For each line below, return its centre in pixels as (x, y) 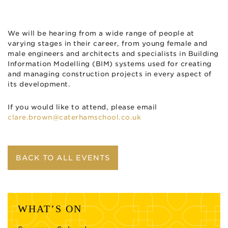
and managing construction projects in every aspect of (110, 74)
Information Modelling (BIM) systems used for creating (110, 64)
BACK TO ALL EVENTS (63, 158)
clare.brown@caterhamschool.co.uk (74, 117)
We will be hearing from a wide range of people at (101, 33)
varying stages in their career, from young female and (108, 43)
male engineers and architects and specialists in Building (113, 53)
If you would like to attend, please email (82, 107)
